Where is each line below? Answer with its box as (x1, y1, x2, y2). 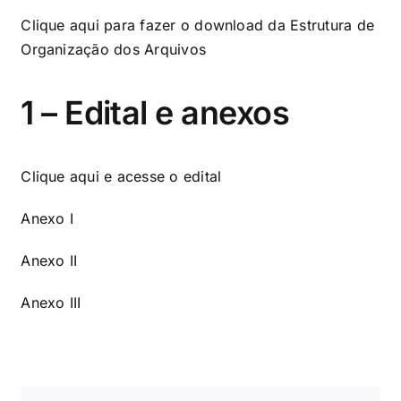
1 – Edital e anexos (21, 92, 290, 132)
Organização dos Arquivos (21, 39, 207, 58)
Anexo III (21, 293, 81, 311)
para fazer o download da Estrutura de (98, 15, 375, 34)
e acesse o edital (98, 166, 222, 185)
